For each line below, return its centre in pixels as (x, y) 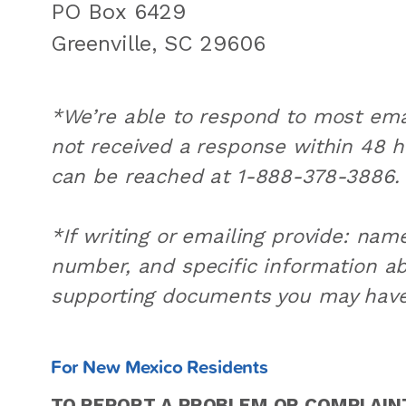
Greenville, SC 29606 (158, 44)
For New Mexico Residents (159, 366)
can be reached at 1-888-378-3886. (225, 176)
